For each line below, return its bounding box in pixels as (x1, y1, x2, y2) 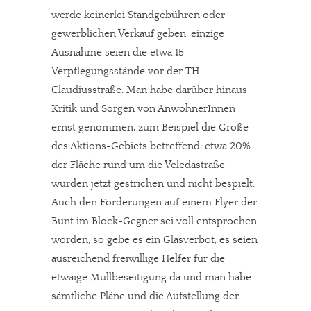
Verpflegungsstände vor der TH (51, 65, 199, 78)
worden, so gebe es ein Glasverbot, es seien (51, 234, 258, 246)
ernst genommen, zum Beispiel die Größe (51, 121, 249, 134)
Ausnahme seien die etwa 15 (51, 47, 184, 59)
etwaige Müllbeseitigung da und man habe (51, 271, 251, 284)
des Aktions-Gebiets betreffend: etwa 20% (51, 140, 251, 153)
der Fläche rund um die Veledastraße (51, 159, 225, 171)
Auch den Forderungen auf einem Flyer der (51, 196, 257, 209)
